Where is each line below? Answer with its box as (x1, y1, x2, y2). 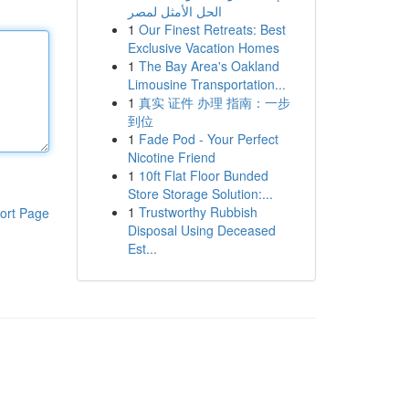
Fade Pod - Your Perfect (138, 130, 278, 148)
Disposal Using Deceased (127, 221, 276, 239)
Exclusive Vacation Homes (127, 38, 279, 57)
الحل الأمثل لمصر (127, 2, 222, 20)
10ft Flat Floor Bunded (138, 166, 268, 184)
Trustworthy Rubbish (138, 203, 257, 221)
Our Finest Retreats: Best (138, 20, 286, 38)
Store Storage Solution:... (127, 184, 273, 203)
